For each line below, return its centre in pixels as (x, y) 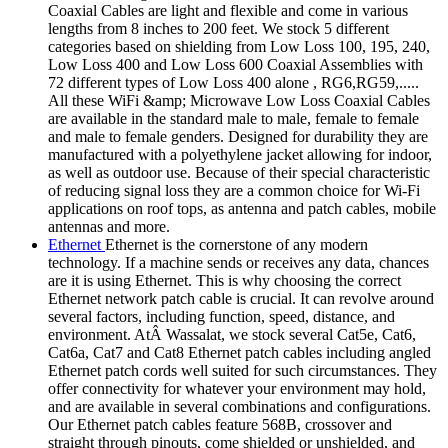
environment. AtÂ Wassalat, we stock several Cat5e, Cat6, (232, 335)
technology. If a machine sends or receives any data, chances (238, 263)
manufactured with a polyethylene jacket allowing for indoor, (240, 155)
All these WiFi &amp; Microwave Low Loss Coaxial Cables (239, 101)
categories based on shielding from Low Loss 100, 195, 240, (239, 47)
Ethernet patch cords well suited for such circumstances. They (242, 371)
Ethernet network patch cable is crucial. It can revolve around (241, 299)
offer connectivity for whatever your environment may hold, (237, 389)
